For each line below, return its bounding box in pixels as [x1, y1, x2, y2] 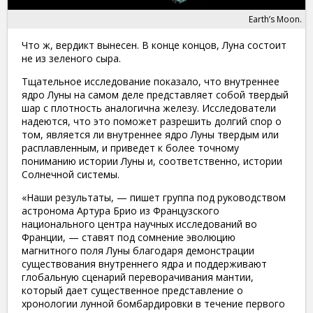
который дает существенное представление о [22, 283, 243, 297]
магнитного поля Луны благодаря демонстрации [22, 243, 254, 257]
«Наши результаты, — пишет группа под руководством [22, 190, 286, 204]
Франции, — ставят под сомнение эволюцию [22, 230, 235, 244]
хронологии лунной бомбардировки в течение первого [22, 296, 285, 310]
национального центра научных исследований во [22, 217, 257, 231]
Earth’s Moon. [249, 13, 302, 25]
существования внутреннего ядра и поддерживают [22, 256, 267, 270]
